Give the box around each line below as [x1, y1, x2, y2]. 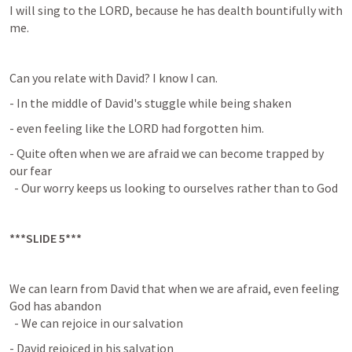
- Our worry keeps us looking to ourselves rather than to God [9, 180, 338, 196]
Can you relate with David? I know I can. [9, 70, 218, 86]
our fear [9, 163, 52, 178]
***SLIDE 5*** [9, 230, 82, 246]
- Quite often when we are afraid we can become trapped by [9, 145, 324, 161]
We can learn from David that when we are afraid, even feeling [9, 280, 339, 296]
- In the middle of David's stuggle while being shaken [9, 95, 291, 111]
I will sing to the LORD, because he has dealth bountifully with [9, 2, 343, 18]
